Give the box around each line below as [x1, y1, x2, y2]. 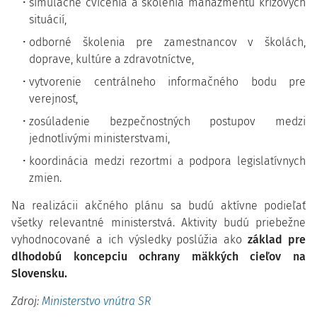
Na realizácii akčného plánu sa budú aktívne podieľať [11, 199, 306, 212]
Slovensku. [11, 267, 67, 280]
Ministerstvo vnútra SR [42, 294, 151, 308]
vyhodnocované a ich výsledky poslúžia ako [11, 233, 243, 246]
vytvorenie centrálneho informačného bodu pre [29, 75, 306, 88]
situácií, [29, 13, 67, 26]
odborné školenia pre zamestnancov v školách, [29, 35, 306, 49]
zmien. [29, 171, 62, 185]
